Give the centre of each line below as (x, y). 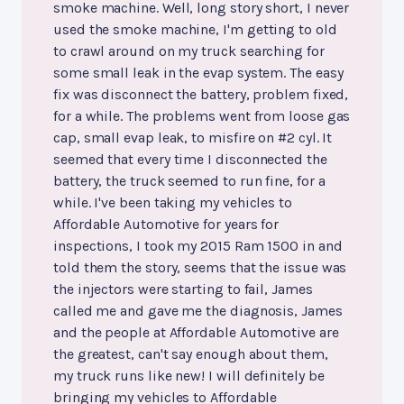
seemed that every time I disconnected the (190, 160)
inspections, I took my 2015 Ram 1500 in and (198, 246)
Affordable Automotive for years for (166, 225)
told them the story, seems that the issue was (200, 268)
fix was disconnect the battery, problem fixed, (201, 95)
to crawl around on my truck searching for (189, 51)
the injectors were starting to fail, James (183, 289)
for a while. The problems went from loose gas (202, 116)
